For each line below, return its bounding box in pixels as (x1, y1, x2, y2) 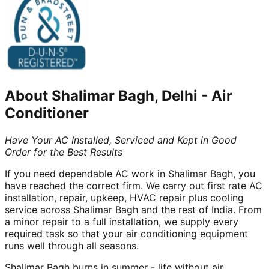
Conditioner (5, 104, 89, 122)
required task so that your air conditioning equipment (5, 227, 248, 240)
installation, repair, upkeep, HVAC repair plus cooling (5, 191, 244, 204)
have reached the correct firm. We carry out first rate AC (5, 179, 262, 192)
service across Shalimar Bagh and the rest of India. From (5, 203, 262, 216)
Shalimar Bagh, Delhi (52, 86, 198, 104)
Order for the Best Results (5, 145, 122, 158)
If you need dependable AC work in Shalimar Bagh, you (5, 167, 255, 180)
